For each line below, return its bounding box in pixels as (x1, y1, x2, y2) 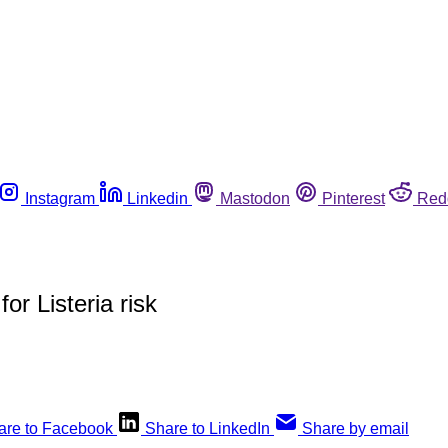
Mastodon (220, 189, 290, 207)
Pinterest (322, 189, 385, 207)
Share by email (302, 419, 409, 437)
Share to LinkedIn (145, 419, 270, 437)
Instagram (25, 189, 95, 207)
